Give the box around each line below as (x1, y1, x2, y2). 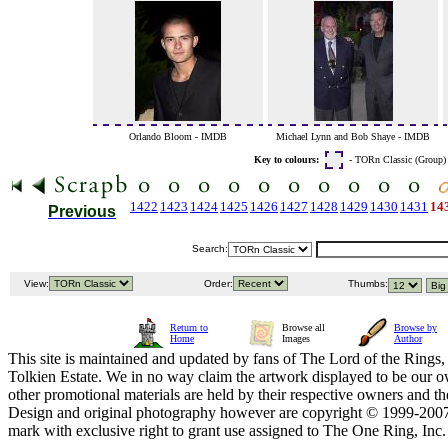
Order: (201, 278, 233, 290)
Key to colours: (254, 154, 319, 166)
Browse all (282, 322, 325, 334)
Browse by (394, 322, 437, 334)
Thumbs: (345, 278, 388, 290)
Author (394, 333, 422, 345)
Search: (192, 243, 228, 255)
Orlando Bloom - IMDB (129, 131, 227, 143)
